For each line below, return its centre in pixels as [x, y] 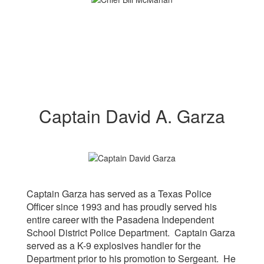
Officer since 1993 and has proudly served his [122, 206]
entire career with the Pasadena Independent [120, 219]
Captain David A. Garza [132, 116]
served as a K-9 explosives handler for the [114, 245]
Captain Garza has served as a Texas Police [119, 193]
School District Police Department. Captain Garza [131, 232]
